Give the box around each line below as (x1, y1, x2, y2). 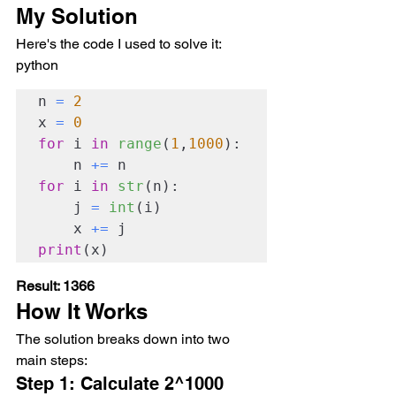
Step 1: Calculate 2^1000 (16, 373, 229, 394)
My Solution (16, 4, 138, 28)
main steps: (16, 352, 88, 369)
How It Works (16, 299, 148, 324)
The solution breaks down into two (16, 331, 233, 347)
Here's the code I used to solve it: (16, 35, 222, 52)
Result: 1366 (16, 278, 95, 294)
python (16, 57, 58, 73)
